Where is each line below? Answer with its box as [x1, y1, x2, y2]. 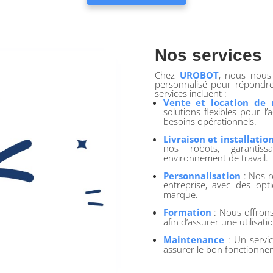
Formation [163, 206, 211, 219]
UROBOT [179, 69, 219, 82]
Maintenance [163, 233, 224, 246]
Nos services [154, 46, 262, 65]
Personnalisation [163, 169, 241, 182]
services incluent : [154, 87, 229, 100]
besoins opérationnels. [163, 115, 257, 128]
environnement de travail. [163, 152, 268, 165]
